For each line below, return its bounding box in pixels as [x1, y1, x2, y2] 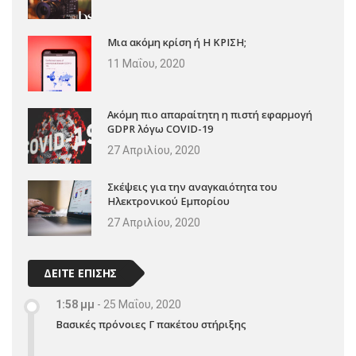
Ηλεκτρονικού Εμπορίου [107, 194, 230, 208]
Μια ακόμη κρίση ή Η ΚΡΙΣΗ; [107, 35, 246, 49]
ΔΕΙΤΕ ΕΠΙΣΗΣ [44, 265, 118, 281]
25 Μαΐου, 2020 [103, 297, 181, 311]
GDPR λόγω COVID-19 [107, 122, 213, 136]
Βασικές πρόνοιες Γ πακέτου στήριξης [56, 317, 246, 331]
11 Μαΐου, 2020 [107, 56, 185, 70]
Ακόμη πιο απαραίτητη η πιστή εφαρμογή [107, 107, 312, 122]
